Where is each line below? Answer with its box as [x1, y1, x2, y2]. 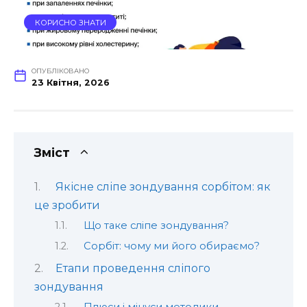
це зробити [34, 198, 100, 212]
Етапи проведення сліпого [55, 262, 210, 275]
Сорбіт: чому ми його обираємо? [83, 239, 260, 252]
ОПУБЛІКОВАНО [31, 67, 89, 75]
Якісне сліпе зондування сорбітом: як [55, 180, 271, 193]
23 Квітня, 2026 [31, 77, 110, 88]
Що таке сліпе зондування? [83, 219, 229, 232]
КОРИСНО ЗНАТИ [34, 17, 106, 27]
